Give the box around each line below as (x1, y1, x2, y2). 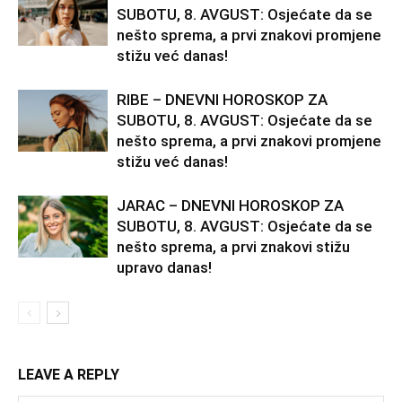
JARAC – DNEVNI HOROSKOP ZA (117, 197, 344, 215)
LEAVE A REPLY (18, 366, 119, 384)
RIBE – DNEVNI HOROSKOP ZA (117, 91, 328, 109)
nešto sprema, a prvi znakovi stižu (117, 238, 350, 257)
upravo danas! (117, 258, 212, 277)
